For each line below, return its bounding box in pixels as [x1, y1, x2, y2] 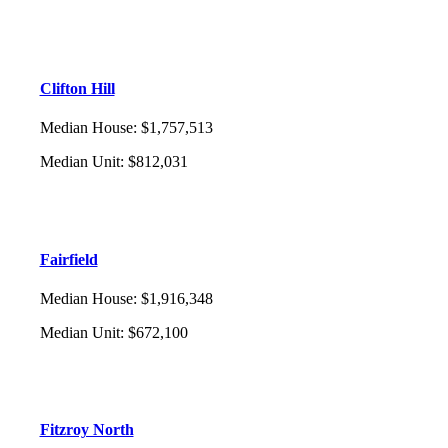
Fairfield [39, 250, 98, 268]
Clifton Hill [39, 80, 115, 98]
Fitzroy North [39, 421, 134, 439]
